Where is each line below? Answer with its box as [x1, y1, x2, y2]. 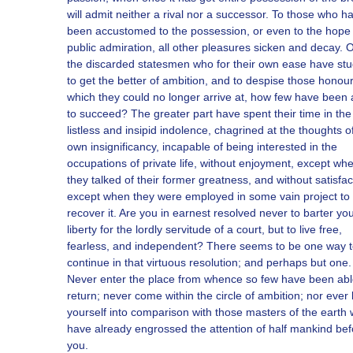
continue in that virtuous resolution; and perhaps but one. [67, 256, 351, 269]
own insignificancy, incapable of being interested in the [67, 140, 337, 153]
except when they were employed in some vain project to [67, 190, 350, 203]
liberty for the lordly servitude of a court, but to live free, [67, 223, 342, 236]
